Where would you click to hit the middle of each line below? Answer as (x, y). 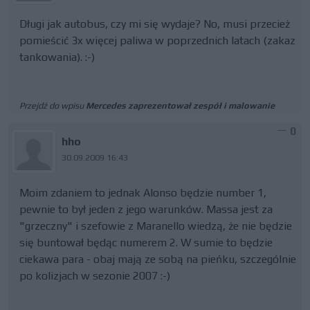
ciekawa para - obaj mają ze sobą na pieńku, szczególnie (158, 259)
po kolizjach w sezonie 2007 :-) (95, 276)
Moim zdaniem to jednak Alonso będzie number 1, (143, 193)
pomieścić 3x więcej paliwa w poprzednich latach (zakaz (157, 40)
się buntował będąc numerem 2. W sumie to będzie (146, 243)
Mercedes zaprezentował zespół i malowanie (180, 106)
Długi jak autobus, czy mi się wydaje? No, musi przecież (155, 24)
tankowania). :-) (57, 57)
